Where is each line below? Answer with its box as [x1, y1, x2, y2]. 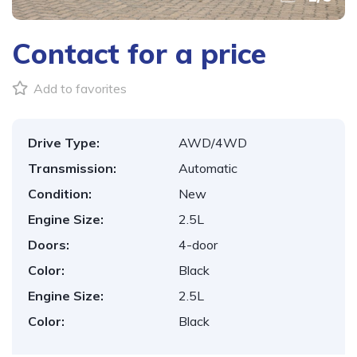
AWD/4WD [178, 135, 247, 151]
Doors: [28, 237, 69, 253]
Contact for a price [12, 36, 266, 71]
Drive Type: [28, 135, 100, 151]
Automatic [178, 160, 237, 176]
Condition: [28, 186, 92, 202]
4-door [178, 237, 218, 253]
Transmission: [28, 160, 116, 176]
